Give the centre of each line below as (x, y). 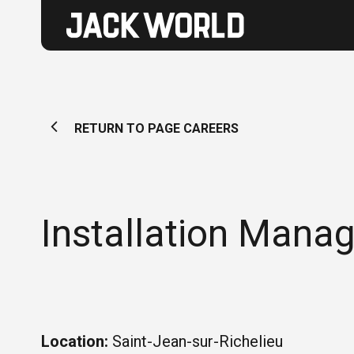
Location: (75, 341)
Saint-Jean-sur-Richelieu (196, 341)
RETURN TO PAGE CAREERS (154, 128)
